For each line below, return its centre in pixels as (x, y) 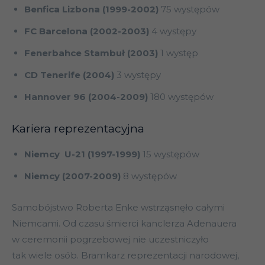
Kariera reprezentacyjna (78, 129)
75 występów (190, 9)
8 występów (150, 176)
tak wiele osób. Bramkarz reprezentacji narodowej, (125, 256)
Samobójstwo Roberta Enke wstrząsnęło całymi (118, 208)
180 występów (182, 97)
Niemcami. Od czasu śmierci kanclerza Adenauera (124, 224)
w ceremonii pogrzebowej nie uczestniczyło (110, 240)
